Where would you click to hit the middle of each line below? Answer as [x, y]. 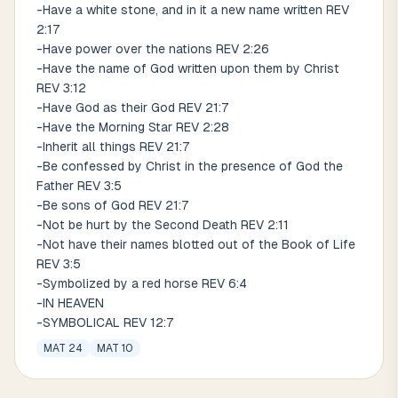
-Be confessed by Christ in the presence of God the [190, 166]
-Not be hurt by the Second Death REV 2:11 [163, 225]
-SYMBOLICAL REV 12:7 [105, 322]
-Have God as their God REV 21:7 [133, 107]
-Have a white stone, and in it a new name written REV [193, 10]
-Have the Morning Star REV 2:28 [133, 127]
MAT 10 [115, 348]
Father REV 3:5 [79, 186]
